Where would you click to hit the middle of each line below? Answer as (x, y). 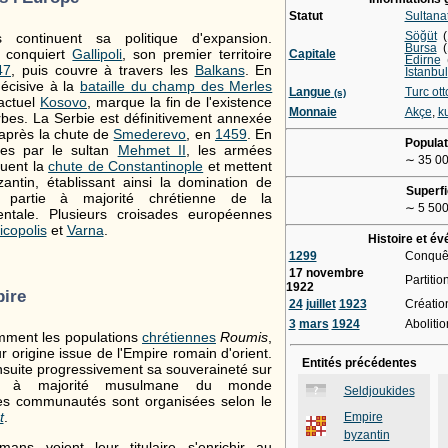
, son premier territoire (197, 54)
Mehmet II (151, 150)
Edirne (422, 59)
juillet (320, 303)
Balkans (219, 70)
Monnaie (312, 111)
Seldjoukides (379, 391)
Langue (309, 91)
